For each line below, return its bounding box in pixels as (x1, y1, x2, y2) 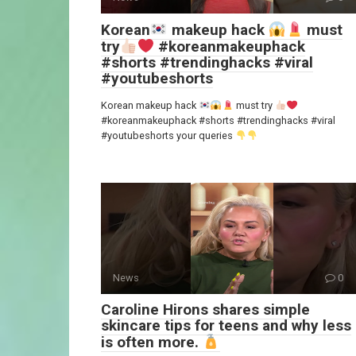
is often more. (101, 333, 203, 352)
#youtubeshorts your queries (101, 130, 235, 142)
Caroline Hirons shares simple (101, 300, 310, 319)
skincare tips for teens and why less (101, 316, 351, 335)
